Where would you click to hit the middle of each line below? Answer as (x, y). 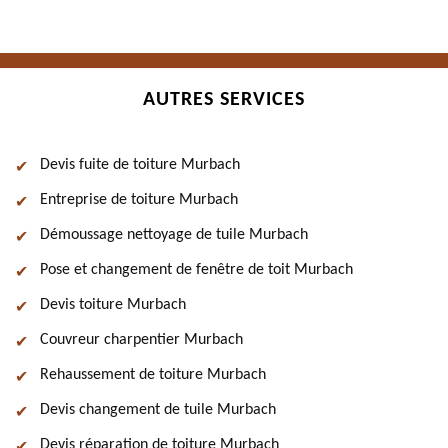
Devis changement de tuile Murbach (158, 410)
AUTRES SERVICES (224, 100)
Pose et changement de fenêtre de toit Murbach (196, 270)
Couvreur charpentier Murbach (141, 340)
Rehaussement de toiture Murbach (153, 375)
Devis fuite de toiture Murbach (140, 165)
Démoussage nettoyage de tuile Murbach (174, 235)
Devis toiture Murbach (113, 305)
